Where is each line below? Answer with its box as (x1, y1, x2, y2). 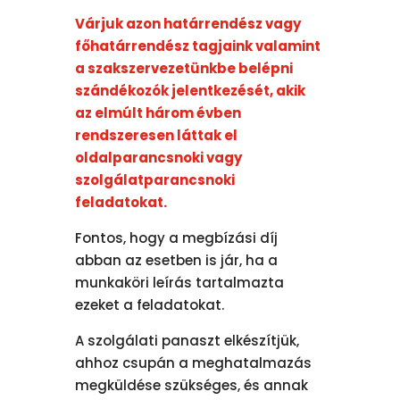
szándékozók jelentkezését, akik (75, 80, 306, 100)
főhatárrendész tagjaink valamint (75, 36, 321, 55)
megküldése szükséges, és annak (75, 375, 309, 395)
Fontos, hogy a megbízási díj (75, 228, 279, 247)
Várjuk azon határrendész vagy (75, 13, 302, 33)
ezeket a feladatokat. (75, 295, 225, 314)
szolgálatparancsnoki (75, 170, 236, 189)
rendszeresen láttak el (75, 125, 238, 145)
